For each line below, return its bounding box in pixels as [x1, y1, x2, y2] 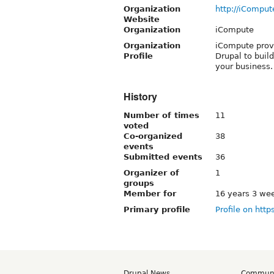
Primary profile [124, 204, 190, 214]
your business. [215, 61, 273, 71]
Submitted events [124, 152, 202, 161]
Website [124, 14, 160, 24]
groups [124, 178, 154, 188]
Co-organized [124, 131, 182, 141]
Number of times [124, 110, 199, 120]
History [124, 89, 157, 103]
